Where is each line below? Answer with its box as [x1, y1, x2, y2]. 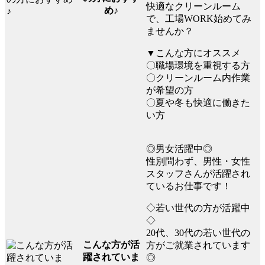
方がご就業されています [146, 240, 250, 250]
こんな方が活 [82, 239, 140, 250]
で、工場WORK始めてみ [146, 13, 251, 24]
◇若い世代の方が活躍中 [146, 202, 250, 213]
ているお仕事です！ [146, 180, 231, 191]
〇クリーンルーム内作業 [146, 72, 250, 83]
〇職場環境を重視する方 [146, 60, 250, 70]
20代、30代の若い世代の [146, 227, 250, 238]
